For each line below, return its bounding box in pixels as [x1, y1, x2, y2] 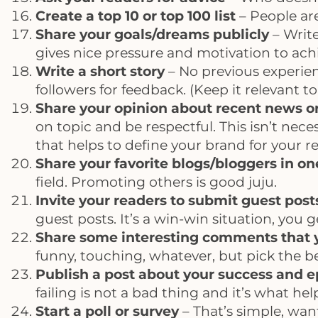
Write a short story [35, 62, 165, 80]
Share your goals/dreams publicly [35, 26, 269, 43]
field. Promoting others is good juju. [35, 173, 277, 191]
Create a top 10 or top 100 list [35, 7, 236, 25]
